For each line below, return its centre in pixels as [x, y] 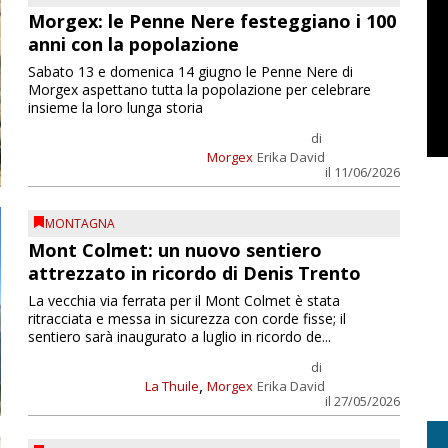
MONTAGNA [79, 223]
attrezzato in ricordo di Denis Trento [194, 273]
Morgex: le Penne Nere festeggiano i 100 [211, 20]
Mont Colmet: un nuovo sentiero [174, 250]
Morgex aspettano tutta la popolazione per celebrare [199, 89]
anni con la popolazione [133, 43]
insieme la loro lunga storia [115, 107]
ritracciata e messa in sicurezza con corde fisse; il [186, 319]
